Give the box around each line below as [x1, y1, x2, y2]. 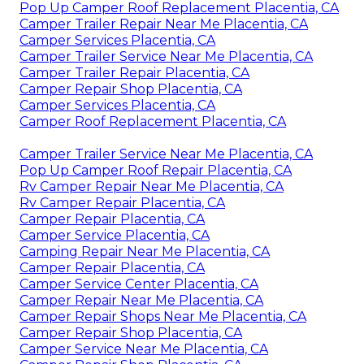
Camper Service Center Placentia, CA [19, 275, 258, 292]
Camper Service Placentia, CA [19, 227, 210, 243]
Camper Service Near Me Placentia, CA [19, 340, 268, 357]
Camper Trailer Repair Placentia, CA [19, 64, 249, 80]
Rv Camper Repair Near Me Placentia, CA [19, 178, 284, 194]
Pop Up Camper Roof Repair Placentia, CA [19, 162, 292, 178]
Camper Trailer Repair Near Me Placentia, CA [19, 15, 308, 32]
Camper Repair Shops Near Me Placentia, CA [19, 308, 306, 324]
